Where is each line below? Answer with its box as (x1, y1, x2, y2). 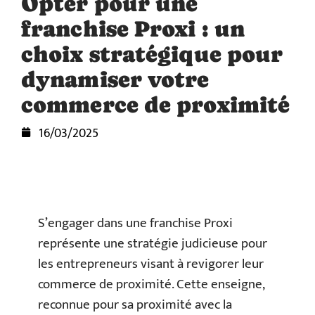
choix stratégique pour (21, 41, 283, 67)
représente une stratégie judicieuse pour (38, 233, 267, 255)
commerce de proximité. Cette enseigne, (38, 274, 264, 295)
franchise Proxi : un (21, 16, 245, 41)
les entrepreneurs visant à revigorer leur (38, 253, 264, 275)
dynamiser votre (21, 67, 210, 92)
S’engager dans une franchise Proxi (38, 212, 233, 234)
